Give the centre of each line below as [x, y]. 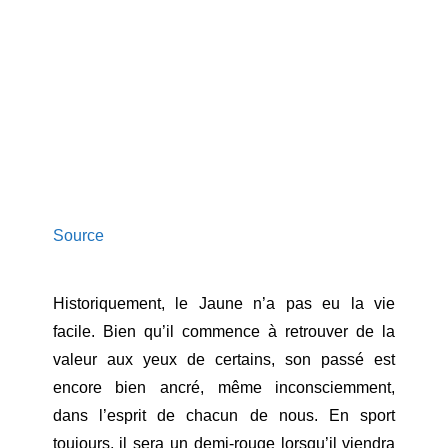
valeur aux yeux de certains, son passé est [224, 359]
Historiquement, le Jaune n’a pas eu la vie [224, 303]
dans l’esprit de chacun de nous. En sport [224, 415]
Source [78, 235]
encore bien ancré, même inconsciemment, [224, 387]
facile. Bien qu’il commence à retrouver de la [224, 331]
